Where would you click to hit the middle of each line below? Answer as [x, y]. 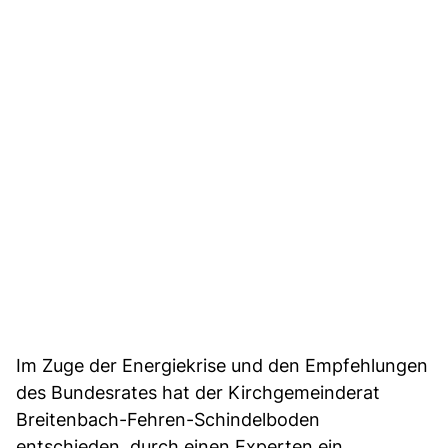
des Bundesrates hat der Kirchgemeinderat [198, 392]
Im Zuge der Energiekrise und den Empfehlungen [222, 365]
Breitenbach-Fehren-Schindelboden [168, 419]
